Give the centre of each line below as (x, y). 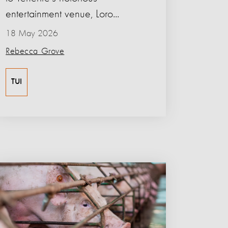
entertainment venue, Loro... (63, 15)
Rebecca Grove (35, 52)
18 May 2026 (32, 34)
